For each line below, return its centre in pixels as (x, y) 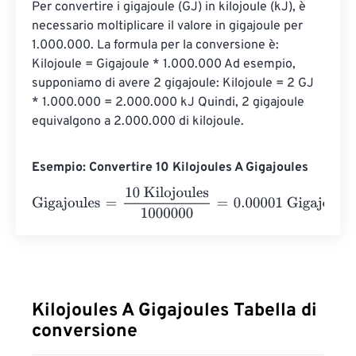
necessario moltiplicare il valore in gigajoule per (169, 27)
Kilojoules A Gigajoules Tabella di (174, 311)
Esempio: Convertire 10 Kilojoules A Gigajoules (170, 168)
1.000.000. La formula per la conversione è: (157, 46)
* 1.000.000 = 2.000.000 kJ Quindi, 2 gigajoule (170, 103)
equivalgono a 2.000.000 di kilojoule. (138, 122)
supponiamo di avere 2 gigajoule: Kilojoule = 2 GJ (174, 84)
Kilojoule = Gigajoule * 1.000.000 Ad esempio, (165, 65)
